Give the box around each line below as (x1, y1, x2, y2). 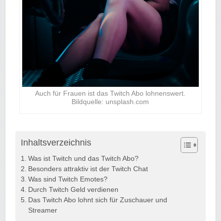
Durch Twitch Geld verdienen (28, 185, 118, 193)
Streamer (28, 206, 57, 214)
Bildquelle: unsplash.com (72, 97, 149, 106)
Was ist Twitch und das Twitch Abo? (28, 154, 139, 162)
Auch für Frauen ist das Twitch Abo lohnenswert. (35, 89, 186, 97)
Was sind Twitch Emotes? (28, 175, 108, 183)
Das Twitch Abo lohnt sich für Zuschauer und (28, 196, 167, 204)
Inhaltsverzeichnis (21, 137, 91, 147)
